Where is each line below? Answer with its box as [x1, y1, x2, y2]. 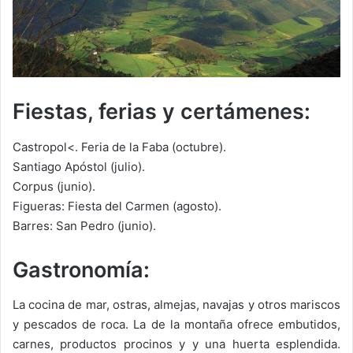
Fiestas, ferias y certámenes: [13, 98, 310, 125]
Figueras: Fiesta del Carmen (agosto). [13, 198, 221, 214]
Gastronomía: [13, 256, 150, 283]
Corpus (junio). [13, 178, 95, 194]
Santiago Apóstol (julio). [13, 158, 145, 174]
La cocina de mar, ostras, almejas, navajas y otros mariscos [13, 297, 340, 313]
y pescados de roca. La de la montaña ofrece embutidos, [13, 317, 340, 333]
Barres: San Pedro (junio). [13, 217, 156, 233]
